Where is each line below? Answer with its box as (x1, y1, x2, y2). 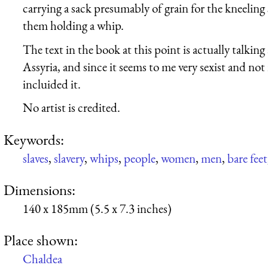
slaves (23, 150, 48, 166)
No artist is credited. (23, 99, 120, 116)
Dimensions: (4, 180, 75, 200)
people (124, 150, 156, 166)
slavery (54, 150, 84, 166)
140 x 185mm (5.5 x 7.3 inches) (23, 200, 172, 217)
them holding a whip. (23, 17, 124, 34)
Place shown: (4, 230, 78, 250)
